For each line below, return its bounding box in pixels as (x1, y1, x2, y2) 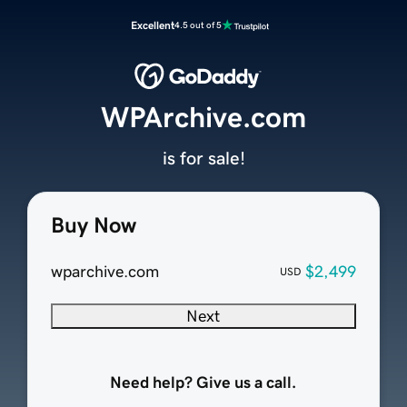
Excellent (131, 20, 174, 31)
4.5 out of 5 (174, 20, 222, 30)
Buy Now (50, 214, 136, 237)
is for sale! (162, 149, 245, 168)
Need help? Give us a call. (110, 374, 297, 392)
